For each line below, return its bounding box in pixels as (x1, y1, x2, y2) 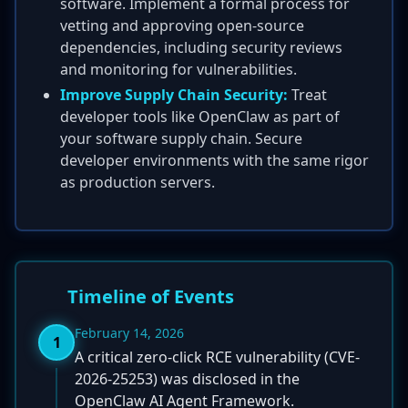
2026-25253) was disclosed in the (75, 369, 300, 389)
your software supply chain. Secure (60, 128, 302, 148)
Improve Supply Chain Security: (60, 85, 288, 105)
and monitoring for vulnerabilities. (60, 59, 297, 79)
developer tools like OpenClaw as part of (60, 107, 340, 127)
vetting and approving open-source (60, 15, 304, 36)
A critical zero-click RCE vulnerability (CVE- (75, 347, 360, 367)
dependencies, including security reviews (60, 37, 342, 57)
